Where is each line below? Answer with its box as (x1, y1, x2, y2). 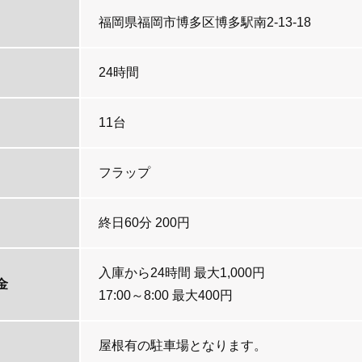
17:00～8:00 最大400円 (99, 288, 233, 302)
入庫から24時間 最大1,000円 (99, 266, 265, 280)
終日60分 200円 (99, 216, 190, 229)
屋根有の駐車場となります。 (99, 339, 267, 352)
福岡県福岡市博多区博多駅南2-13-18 (99, 15, 311, 29)
